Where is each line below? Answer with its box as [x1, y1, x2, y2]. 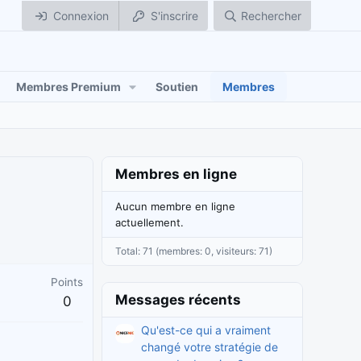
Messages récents [115, 292, 241, 308]
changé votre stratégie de [141, 340, 278, 355]
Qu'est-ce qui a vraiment [141, 323, 271, 338]
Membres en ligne [115, 166, 237, 182]
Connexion [53, 9, 109, 23]
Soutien [156, 80, 199, 93]
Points [51, 276, 83, 289]
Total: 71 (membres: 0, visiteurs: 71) [115, 245, 272, 257]
